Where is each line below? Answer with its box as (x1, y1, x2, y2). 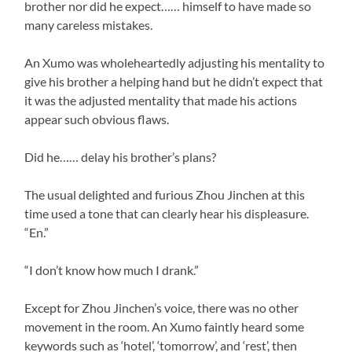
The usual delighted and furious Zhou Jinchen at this (24, 186, 306, 202)
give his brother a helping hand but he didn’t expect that (24, 73, 324, 89)
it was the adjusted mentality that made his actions (24, 92, 298, 108)
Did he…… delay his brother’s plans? (24, 148, 217, 164)
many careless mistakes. (24, 16, 153, 32)
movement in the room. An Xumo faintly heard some (24, 318, 305, 334)
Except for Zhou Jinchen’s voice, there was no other (24, 299, 299, 315)
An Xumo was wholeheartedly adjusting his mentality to (24, 54, 325, 70)
